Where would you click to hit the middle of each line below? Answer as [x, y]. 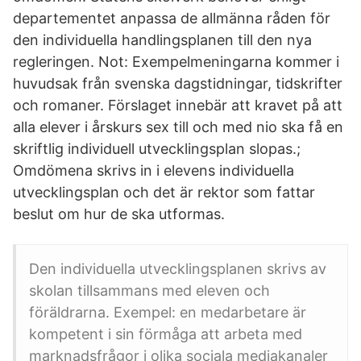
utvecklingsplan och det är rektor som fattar [164, 192]
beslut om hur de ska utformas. [119, 214]
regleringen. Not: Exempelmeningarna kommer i [176, 62]
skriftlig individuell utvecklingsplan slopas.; [157, 149]
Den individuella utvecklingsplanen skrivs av [178, 269]
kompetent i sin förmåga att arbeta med [166, 334]
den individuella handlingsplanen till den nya [162, 40]
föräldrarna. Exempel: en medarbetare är [168, 312]
